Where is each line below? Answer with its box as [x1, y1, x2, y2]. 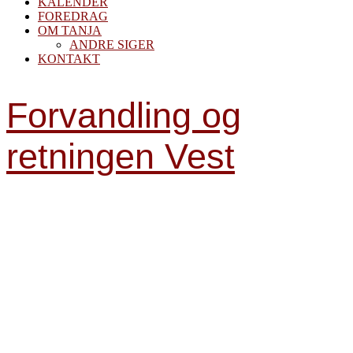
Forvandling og [6, 95, 241, 136]
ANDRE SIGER [69, 38, 154, 51]
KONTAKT [38, 52, 100, 65]
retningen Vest [6, 136, 235, 177]
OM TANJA [38, 24, 102, 37]
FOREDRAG [38, 9, 108, 23]
